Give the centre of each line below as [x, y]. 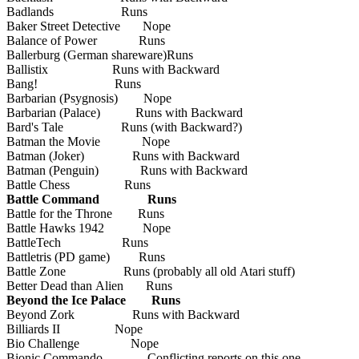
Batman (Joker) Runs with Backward [123, 155]
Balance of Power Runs [86, 40]
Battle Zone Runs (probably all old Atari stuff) [151, 271]
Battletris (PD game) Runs [86, 256]
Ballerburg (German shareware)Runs [100, 54]
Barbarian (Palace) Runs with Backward [125, 112]
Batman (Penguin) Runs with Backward [127, 170]
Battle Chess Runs [79, 184]
